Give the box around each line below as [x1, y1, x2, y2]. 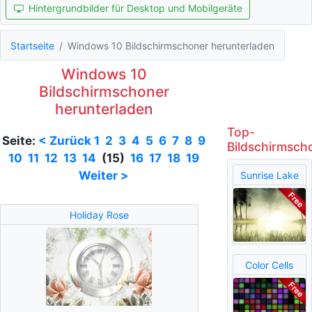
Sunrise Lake [240, 169, 299, 181]
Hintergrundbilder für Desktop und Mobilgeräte [28, 2, 242, 14]
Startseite [10, 39, 54, 52]
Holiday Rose [69, 208, 129, 221]
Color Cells [245, 258, 294, 271]
